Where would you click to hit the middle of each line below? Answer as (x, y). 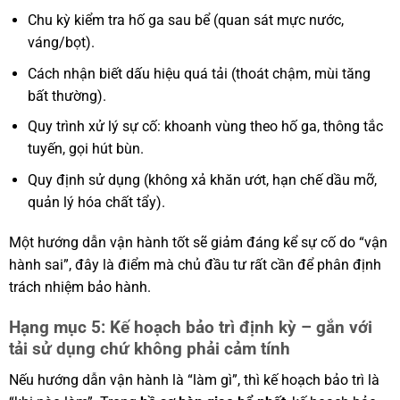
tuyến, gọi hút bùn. (85, 149)
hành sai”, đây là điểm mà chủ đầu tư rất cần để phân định (195, 265)
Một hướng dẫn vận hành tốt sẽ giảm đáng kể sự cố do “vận (198, 243)
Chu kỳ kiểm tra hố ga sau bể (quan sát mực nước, (185, 20)
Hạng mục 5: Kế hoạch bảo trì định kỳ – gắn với (190, 328)
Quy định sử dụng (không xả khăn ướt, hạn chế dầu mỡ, (202, 179)
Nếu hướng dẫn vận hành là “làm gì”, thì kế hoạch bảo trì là (194, 379)
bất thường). (67, 96)
